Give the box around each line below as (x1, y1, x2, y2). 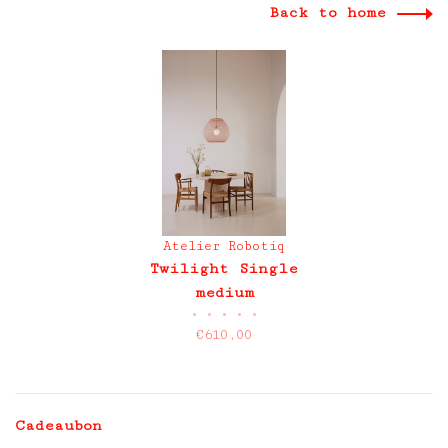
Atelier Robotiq (163, 238, 285, 254)
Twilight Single (150, 260, 298, 277)
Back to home (269, 4, 386, 21)
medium (194, 284, 254, 301)
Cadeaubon (15, 417, 102, 434)
